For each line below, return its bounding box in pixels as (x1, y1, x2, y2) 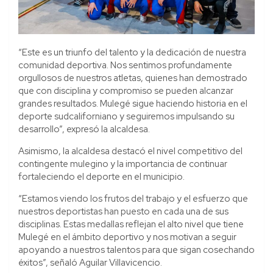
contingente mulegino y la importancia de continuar (18, 158, 227, 171)
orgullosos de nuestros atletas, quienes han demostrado (18, 72, 247, 85)
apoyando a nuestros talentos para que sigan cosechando (18, 244, 255, 257)
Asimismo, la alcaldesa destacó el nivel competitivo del (18, 145, 243, 158)
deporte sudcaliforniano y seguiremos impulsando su (18, 110, 235, 123)
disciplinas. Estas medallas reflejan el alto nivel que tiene (18, 218, 244, 231)
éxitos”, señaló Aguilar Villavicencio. (18, 257, 162, 269)
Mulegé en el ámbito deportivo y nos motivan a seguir (18, 231, 236, 244)
